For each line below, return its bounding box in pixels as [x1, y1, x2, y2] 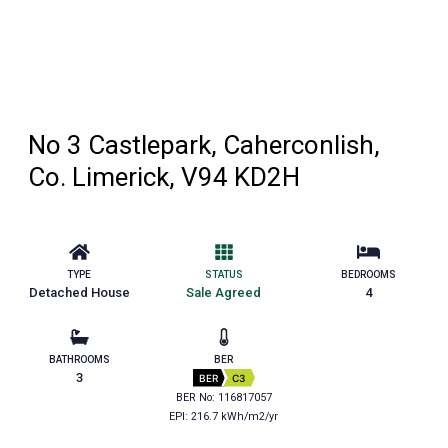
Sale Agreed [186, 284, 262, 300]
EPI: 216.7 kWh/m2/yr [169, 409, 279, 423]
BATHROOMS [48, 353, 110, 365]
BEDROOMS [341, 268, 397, 280]
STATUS [204, 268, 243, 280]
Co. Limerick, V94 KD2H [28, 162, 300, 192]
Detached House [28, 284, 130, 300]
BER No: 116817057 [175, 390, 272, 404]
